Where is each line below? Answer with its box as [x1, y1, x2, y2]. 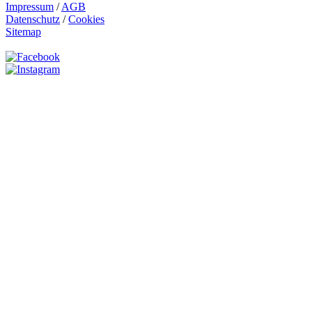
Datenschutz [6, 13, 60, 26]
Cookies [68, 13, 104, 26]
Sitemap [6, 26, 41, 38]
